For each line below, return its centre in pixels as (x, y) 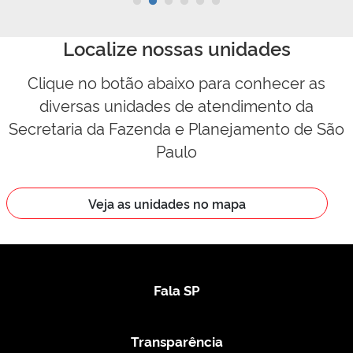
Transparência (176, 340)
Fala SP (176, 289)
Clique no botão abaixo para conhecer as (176, 82)
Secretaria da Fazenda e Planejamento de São (176, 127)
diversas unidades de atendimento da (176, 104)
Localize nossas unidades (176, 47)
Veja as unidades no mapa (167, 203)
